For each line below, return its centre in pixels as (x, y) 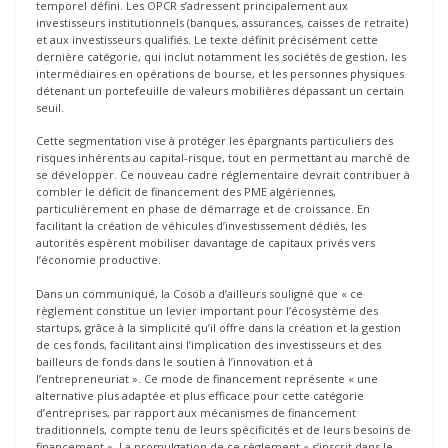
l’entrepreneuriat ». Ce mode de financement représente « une (207, 378)
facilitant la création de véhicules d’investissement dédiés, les (201, 226)
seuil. (50, 107)
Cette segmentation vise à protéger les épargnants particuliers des (214, 141)
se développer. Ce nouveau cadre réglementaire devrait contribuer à (223, 175)
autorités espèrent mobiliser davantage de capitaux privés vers (205, 243)
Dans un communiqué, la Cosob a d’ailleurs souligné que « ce (199, 293)
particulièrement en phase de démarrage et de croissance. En (203, 209)
